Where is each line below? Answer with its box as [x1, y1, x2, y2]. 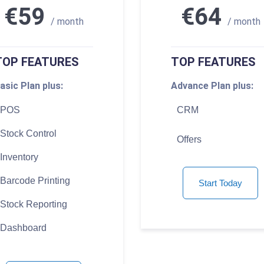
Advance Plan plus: [171, 80, 253, 92]
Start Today [199, 178, 242, 189]
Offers [177, 134, 202, 145]
